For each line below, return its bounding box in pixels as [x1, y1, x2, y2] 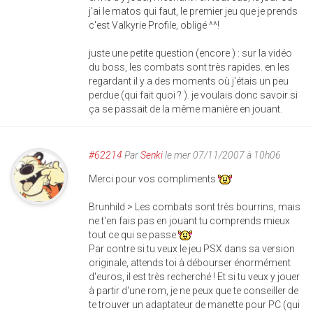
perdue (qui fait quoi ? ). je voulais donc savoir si [89, 89, 298, 101]
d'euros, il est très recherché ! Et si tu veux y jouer [89, 271, 300, 282]
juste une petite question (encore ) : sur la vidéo [89, 48, 292, 59]
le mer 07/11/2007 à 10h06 [163, 150, 281, 161]
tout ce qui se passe [89, 229, 178, 240]
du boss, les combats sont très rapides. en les [89, 61, 290, 73]
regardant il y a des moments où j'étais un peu [89, 75, 289, 87]
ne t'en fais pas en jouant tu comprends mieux [89, 215, 290, 226]
